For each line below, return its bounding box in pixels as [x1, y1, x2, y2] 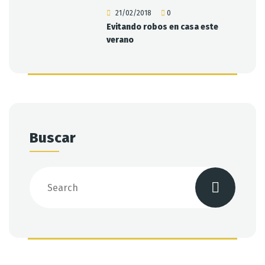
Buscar [30, 130, 76, 147]
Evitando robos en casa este [106, 22, 218, 33]
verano [106, 35, 134, 46]
